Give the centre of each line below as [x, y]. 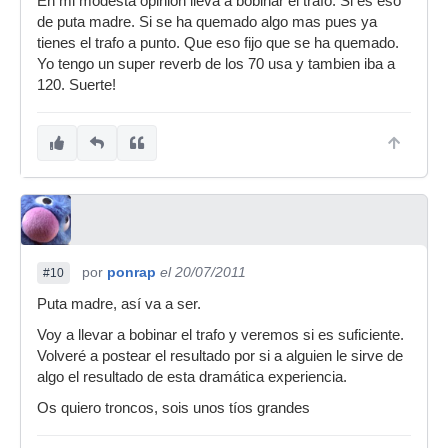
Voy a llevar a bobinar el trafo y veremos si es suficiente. [220, 335]
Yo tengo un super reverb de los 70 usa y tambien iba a [216, 64]
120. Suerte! [76, 85]
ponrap [131, 272]
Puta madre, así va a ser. [119, 304]
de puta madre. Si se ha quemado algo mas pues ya [207, 22]
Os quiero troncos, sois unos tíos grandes [173, 408]
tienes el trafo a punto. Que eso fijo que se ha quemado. [218, 43]
